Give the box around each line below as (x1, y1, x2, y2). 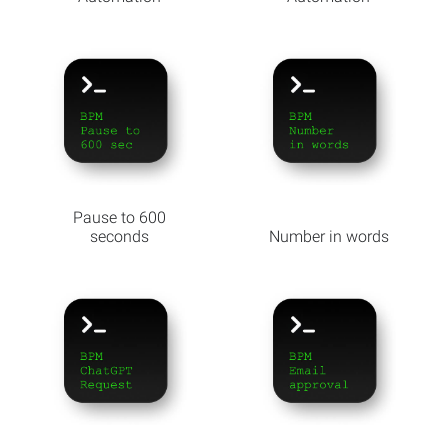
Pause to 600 (73, 208, 166, 228)
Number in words (268, 227, 389, 247)
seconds (90, 227, 149, 247)
